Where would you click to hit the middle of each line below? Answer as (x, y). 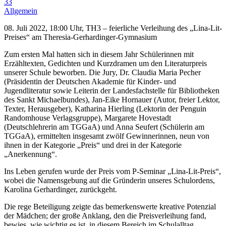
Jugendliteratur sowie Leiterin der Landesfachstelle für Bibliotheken (112, 90)
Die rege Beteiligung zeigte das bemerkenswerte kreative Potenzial (110, 206)
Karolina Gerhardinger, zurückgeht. (61, 189)
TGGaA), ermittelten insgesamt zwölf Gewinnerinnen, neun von (107, 136)
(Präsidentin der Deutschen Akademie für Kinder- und (90, 81)
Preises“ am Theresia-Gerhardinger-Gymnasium (80, 37)
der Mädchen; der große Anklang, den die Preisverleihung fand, (105, 215)
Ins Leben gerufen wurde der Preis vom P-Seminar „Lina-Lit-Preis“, (112, 171)
